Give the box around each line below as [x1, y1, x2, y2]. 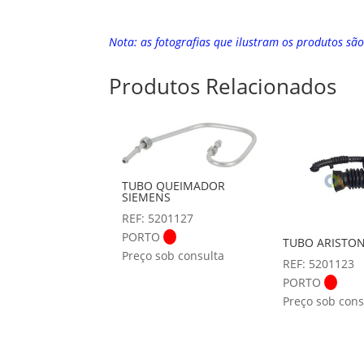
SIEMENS [122, 189, 171, 206]
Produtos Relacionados [109, 71, 337, 101]
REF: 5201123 [283, 255, 355, 271]
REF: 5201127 [122, 210, 194, 227]
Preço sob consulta [122, 248, 225, 264]
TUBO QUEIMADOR [122, 178, 226, 194]
